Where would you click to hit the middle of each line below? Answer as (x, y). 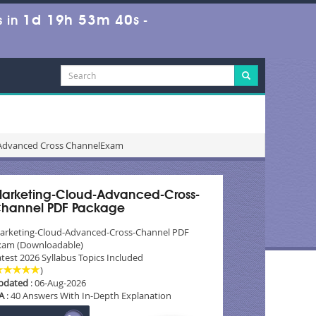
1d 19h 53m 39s (81, 21)
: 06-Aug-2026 (57, 283)
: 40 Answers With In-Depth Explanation (87, 296)
